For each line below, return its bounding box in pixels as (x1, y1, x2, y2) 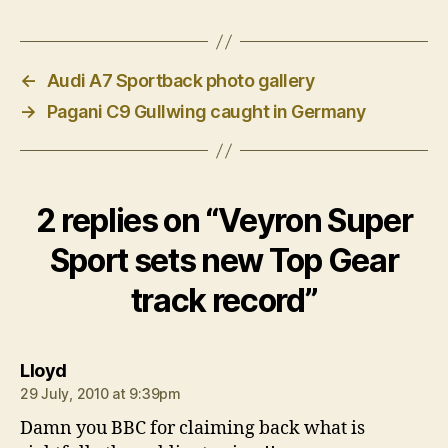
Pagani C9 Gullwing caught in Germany (46, 101, 366, 123)
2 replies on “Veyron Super (35, 201, 413, 241)
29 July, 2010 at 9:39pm (20, 385, 181, 403)
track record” (130, 281, 318, 321)
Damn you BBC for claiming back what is (20, 417, 365, 441)
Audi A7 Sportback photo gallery (46, 70, 315, 92)
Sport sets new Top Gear (49, 241, 399, 281)
